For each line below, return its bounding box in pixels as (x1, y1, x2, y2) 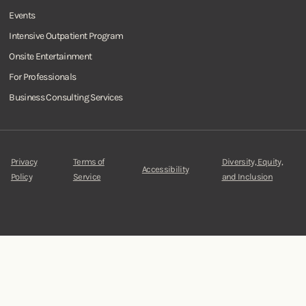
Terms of (72, 156, 105, 167)
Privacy (10, 156, 38, 167)
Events (9, 10, 36, 21)
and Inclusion (221, 171, 273, 182)
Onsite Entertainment (9, 51, 92, 62)
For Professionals (9, 71, 76, 83)
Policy (10, 171, 33, 182)
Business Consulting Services (9, 92, 123, 103)
